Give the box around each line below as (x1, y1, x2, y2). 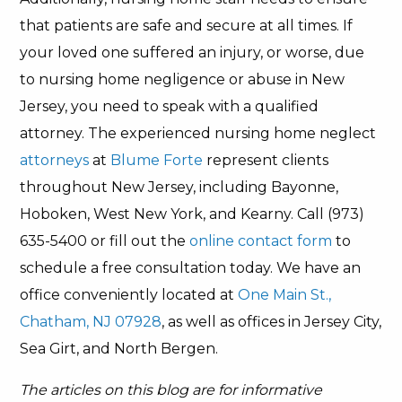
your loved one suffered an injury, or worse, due (20, 44, 365, 61)
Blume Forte (110, 152, 207, 169)
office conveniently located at (20, 286, 239, 303)
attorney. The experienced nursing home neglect (20, 125, 377, 142)
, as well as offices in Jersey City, (162, 313, 382, 330)
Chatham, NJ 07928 (20, 313, 162, 330)
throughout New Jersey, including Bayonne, (20, 179, 339, 196)
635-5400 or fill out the (20, 232, 190, 249)
